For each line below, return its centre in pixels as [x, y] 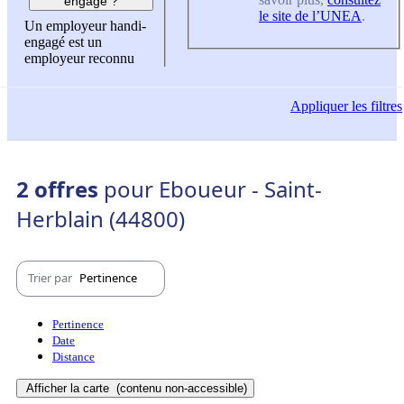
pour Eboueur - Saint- [213, 188]
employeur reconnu [79, 59]
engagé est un [63, 42]
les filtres [375, 106]
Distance [73, 356]
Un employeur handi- [85, 26]
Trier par [51, 278]
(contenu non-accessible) [180, 388]
